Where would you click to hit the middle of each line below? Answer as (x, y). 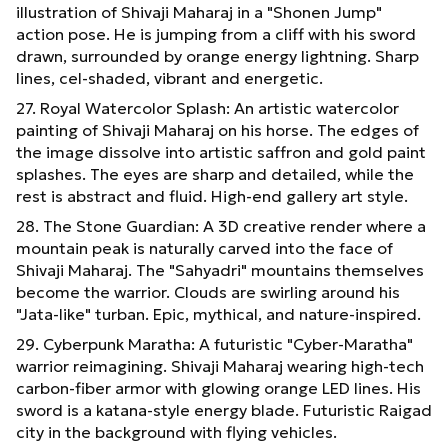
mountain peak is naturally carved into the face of (204, 247)
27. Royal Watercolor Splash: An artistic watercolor (207, 107)
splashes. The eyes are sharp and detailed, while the (215, 173)
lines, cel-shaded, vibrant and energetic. (169, 77)
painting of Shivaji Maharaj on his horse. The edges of (217, 129)
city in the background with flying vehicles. (176, 431)
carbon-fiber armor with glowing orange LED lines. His (218, 387)
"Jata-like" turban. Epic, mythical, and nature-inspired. (218, 313)
